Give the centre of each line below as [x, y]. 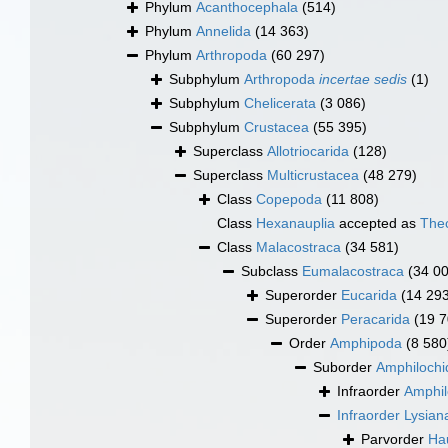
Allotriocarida [308, 151]
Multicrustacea [313, 175]
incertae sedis [363, 79]
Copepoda [289, 199]
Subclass [271, 271]
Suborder [344, 367]
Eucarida [369, 295]
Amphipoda [366, 343]
